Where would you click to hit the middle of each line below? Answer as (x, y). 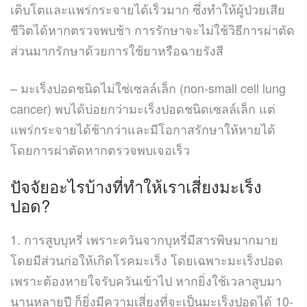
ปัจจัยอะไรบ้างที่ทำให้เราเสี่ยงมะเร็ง (136, 186)
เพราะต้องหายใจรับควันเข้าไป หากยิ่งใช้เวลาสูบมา (146, 280)
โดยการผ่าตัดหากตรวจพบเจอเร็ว (100, 149)
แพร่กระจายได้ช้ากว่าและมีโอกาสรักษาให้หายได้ (143, 128)
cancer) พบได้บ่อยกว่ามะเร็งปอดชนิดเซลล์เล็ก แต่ (143, 108)
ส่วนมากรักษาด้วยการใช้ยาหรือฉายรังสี (117, 50)
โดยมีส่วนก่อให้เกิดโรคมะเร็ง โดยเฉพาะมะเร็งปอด (147, 259)
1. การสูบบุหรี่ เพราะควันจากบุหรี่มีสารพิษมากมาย (144, 239)
